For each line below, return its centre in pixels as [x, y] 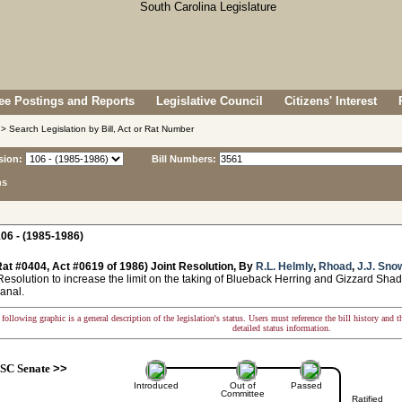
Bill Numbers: [184, 159]
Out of [242, 385]
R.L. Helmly [284, 267]
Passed [306, 385]
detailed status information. [282, 328]
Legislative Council [210, 101]
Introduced [156, 385]
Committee [242, 393]
